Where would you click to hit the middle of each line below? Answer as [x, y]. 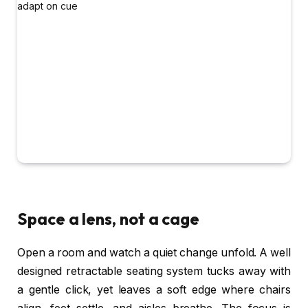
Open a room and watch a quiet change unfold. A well [154, 253]
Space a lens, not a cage [109, 219]
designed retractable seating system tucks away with [154, 272]
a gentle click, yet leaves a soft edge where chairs [154, 290]
